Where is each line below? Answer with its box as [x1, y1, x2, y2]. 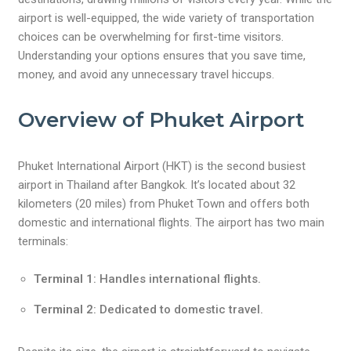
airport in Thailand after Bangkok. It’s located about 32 [18, 178, 296, 192]
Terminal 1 [34, 272, 94, 286]
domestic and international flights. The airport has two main [18, 215, 325, 230]
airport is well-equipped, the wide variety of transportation [18, 11, 315, 25]
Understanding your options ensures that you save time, [18, 49, 306, 63]
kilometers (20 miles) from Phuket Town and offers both [18, 197, 310, 211]
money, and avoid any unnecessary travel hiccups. [18, 67, 275, 81]
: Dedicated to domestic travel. [93, 302, 264, 317]
